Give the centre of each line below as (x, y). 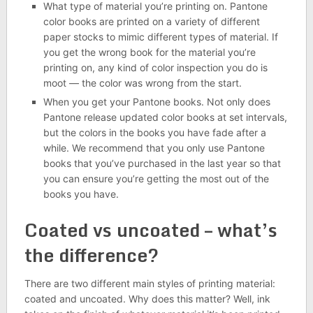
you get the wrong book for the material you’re (149, 52)
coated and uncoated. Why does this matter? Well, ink (147, 298)
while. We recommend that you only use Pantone (154, 148)
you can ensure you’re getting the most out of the (156, 179)
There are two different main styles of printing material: (150, 283)
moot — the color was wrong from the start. (142, 83)
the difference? (91, 255)
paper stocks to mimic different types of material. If (160, 37)
